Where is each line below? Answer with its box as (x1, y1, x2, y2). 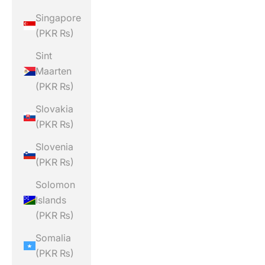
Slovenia (35, 141, 73, 153)
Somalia (35, 232, 71, 244)
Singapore (35, 12, 81, 24)
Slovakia (35, 103, 73, 115)
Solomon (35, 179, 75, 191)
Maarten (35, 65, 72, 77)
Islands (35, 194, 66, 206)
